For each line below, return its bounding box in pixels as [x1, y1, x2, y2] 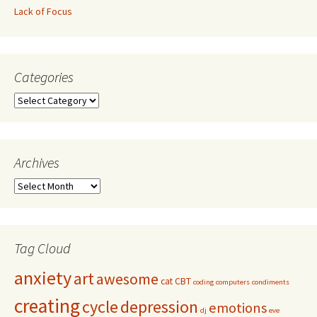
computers [216, 277, 250, 287]
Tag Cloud [14, 239, 71, 258]
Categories [14, 68, 74, 86]
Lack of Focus [14, 5, 72, 18]
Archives [14, 154, 59, 172]
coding [193, 277, 214, 287]
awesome [96, 269, 158, 289]
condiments [252, 277, 289, 287]
